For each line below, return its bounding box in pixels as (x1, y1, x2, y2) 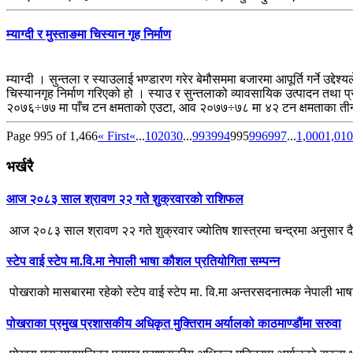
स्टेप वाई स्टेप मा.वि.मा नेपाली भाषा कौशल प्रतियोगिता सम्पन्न (6, 254, 280, 268)
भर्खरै (6, 158, 33, 176)
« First (98, 129, 129, 143)
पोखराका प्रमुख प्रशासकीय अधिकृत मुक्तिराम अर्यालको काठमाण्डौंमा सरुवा (6, 316, 341, 330)
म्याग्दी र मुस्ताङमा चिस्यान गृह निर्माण (6, 28, 171, 42)
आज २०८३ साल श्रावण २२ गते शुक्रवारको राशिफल (6, 192, 243, 206)
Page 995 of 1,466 (6, 129, 98, 143)
